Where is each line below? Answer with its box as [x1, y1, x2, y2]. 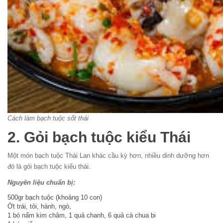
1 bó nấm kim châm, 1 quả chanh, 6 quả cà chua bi [7, 212, 156, 219]
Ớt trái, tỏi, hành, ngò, [7, 203, 73, 210]
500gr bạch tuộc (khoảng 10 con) [7, 194, 102, 201]
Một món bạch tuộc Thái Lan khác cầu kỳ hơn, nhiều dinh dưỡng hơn [7, 152, 209, 159]
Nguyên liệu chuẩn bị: [7, 179, 75, 186]
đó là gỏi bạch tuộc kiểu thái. [7, 163, 91, 170]
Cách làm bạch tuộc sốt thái [7, 114, 89, 122]
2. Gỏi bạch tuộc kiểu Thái [7, 129, 191, 145]
